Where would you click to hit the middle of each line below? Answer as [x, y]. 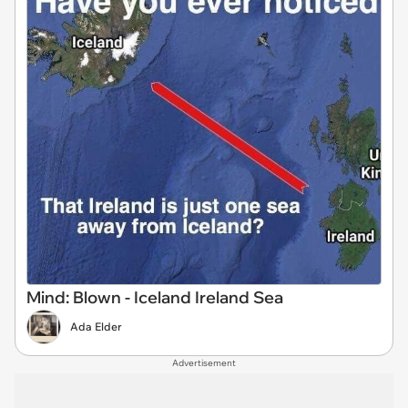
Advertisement [204, 362]
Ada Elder [96, 326]
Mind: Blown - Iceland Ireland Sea [155, 297]
